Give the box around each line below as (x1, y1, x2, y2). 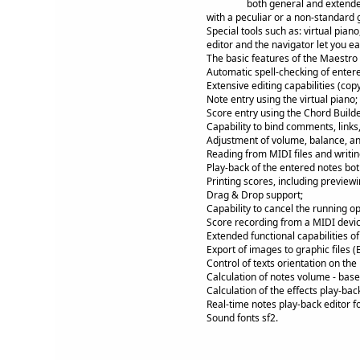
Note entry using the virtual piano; (206, 92, 358, 106)
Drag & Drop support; (206, 188, 303, 202)
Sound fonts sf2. (206, 311, 278, 325)
